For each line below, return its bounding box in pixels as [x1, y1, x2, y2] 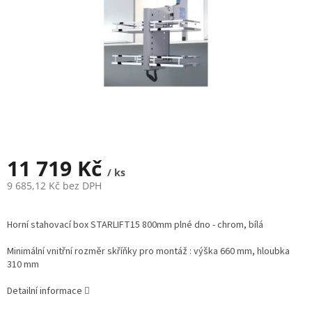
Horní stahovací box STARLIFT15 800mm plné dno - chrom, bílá [7, 218, 263, 233]
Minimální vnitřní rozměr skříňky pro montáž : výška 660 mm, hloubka [7, 244, 290, 259]
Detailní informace [7, 284, 82, 299]
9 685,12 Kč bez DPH [7, 179, 102, 193]
